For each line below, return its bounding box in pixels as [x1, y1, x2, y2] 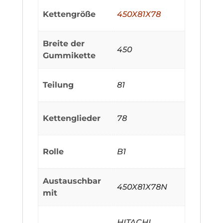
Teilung [43, 80, 74, 90]
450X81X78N [117, 182, 168, 192]
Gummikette [43, 50, 96, 60]
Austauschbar [43, 176, 102, 186]
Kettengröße [43, 9, 96, 19]
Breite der [43, 38, 85, 48]
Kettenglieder [43, 113, 101, 123]
